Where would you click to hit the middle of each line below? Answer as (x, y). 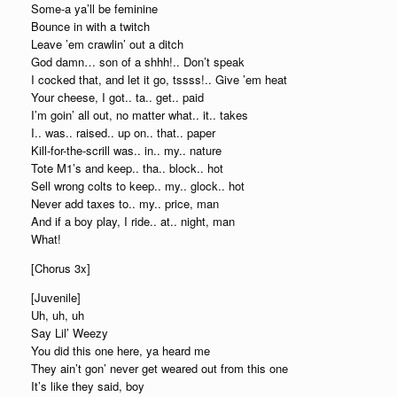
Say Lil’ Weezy (70, 333)
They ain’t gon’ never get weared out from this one (160, 368)
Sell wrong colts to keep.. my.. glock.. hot (138, 186)
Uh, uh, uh (58, 315)
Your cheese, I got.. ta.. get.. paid (117, 97)
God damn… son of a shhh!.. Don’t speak (138, 62)
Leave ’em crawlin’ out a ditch (107, 44)
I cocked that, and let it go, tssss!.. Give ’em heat (159, 79)
